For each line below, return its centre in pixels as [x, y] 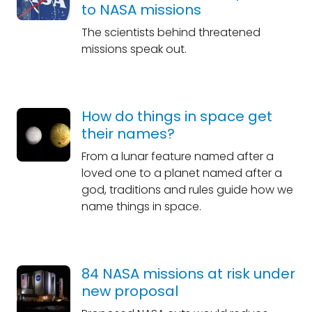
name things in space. [141, 206]
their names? [128, 134]
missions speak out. [134, 49]
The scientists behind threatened [171, 32]
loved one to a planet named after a [181, 173]
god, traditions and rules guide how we [187, 190]
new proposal [130, 291]
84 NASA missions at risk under [188, 274]
